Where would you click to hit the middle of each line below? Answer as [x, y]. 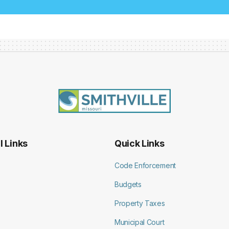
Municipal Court [140, 222]
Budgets [128, 185]
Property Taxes [140, 203]
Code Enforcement [145, 166]
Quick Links [140, 144]
